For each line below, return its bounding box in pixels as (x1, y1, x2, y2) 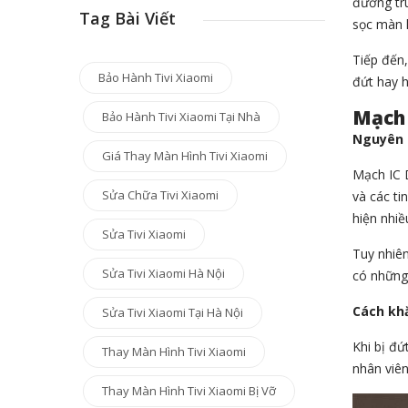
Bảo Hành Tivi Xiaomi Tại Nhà (102, 108, 260, 125)
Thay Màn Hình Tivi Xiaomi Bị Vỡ (102, 382, 276, 399)
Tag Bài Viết (79, 7, 176, 29)
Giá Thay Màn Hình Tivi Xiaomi (102, 148, 268, 164)
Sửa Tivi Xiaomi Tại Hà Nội (102, 304, 243, 321)
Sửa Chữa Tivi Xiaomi (102, 187, 219, 203)
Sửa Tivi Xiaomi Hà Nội (102, 265, 225, 281)
